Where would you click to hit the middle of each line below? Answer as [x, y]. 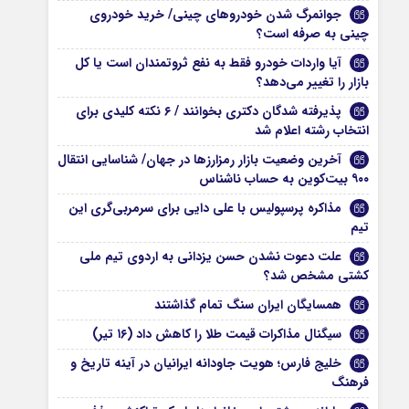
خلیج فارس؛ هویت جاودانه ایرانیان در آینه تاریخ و [206, 363]
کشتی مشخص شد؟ [317, 276]
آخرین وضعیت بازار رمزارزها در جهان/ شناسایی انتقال [200, 160]
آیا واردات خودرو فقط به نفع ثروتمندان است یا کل [209, 63]
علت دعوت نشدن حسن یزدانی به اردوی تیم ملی [211, 257]
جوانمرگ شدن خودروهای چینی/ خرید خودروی [216, 15]
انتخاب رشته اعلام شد [312, 131]
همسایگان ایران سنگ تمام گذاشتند [248, 305]
